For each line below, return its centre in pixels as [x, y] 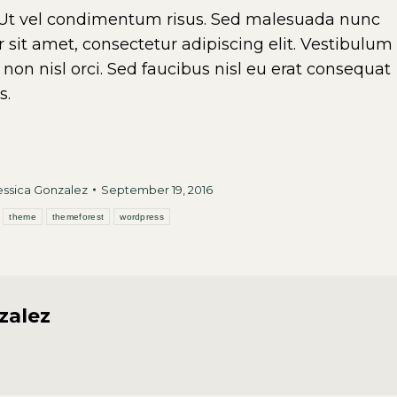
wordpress [142, 217]
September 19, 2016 [157, 190]
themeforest [78, 217]
